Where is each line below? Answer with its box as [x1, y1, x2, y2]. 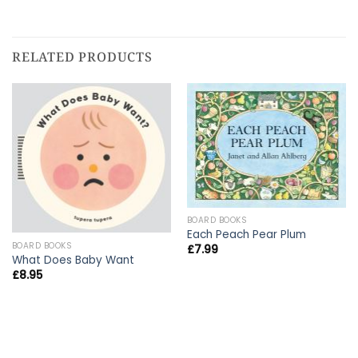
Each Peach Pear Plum [186, 227, 306, 243]
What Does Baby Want [11, 253, 134, 268]
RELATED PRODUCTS [12, 47, 153, 66]
